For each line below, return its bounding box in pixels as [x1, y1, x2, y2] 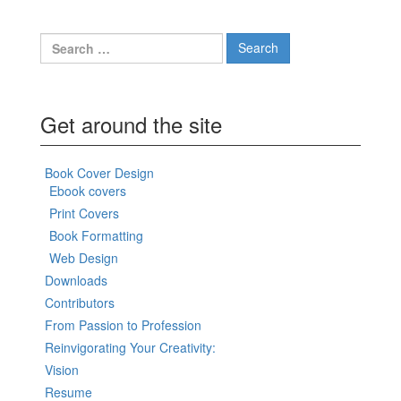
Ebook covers [49, 181, 126, 200]
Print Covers [49, 203, 119, 222]
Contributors [45, 293, 115, 311]
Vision [45, 360, 79, 379]
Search [39, 31, 81, 50]
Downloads [45, 270, 107, 289]
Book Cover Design [45, 163, 154, 182]
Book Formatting [49, 226, 143, 244]
